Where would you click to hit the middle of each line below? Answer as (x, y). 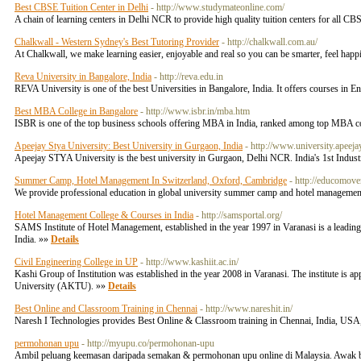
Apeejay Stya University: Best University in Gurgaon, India (129, 146)
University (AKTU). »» (61, 286)
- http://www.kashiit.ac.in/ (189, 262)
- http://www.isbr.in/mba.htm (195, 111)
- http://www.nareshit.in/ (246, 309)
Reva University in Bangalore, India (83, 77)
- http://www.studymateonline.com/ (218, 7)
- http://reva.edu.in (189, 77)
